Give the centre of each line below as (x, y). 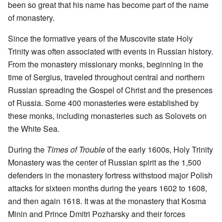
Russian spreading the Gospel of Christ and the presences (110, 90)
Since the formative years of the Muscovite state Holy (100, 38)
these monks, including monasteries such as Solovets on (107, 115)
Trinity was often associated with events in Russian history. (111, 51)
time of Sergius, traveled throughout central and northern (106, 77)
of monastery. (31, 17)
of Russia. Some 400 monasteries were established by (103, 103)
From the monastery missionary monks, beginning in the (106, 64)
